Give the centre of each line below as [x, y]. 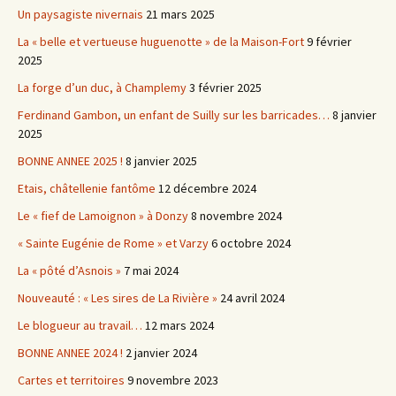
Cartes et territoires [71, 380]
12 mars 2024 [179, 325]
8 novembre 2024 [236, 216]
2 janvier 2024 [161, 353]
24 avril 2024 [252, 298]
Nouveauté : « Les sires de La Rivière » [118, 298]
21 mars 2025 [180, 14]
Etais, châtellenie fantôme [87, 188]
